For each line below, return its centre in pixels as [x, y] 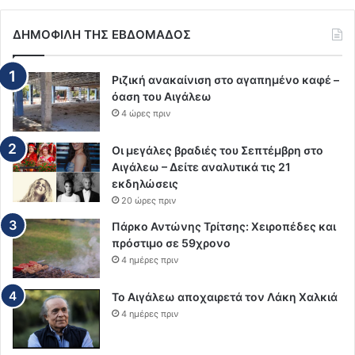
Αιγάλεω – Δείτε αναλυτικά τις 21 [201, 167]
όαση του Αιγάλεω [162, 97]
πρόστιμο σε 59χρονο [171, 243]
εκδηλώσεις [145, 184]
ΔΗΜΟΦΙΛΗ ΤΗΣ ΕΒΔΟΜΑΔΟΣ [102, 35]
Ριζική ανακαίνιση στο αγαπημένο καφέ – [225, 80]
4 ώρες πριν [146, 114]
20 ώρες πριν [149, 201]
